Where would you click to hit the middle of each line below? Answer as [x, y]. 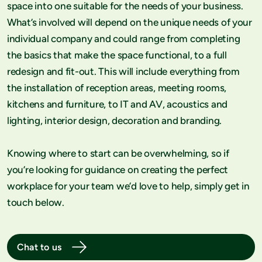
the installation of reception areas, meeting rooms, [117, 88]
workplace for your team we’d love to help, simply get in [128, 186]
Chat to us [39, 247]
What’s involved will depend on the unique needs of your [130, 22]
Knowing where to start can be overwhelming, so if [118, 153]
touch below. [36, 202]
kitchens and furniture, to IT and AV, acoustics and [117, 104]
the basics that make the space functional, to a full [117, 55]
